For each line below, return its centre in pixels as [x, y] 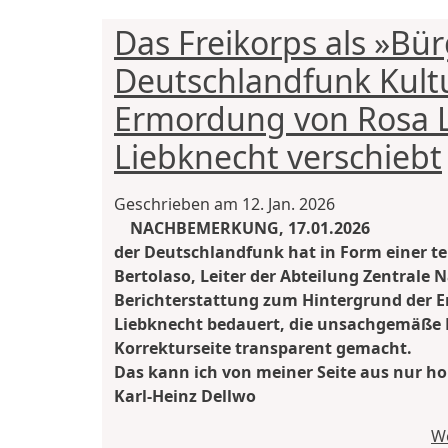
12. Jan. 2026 [288, 203]
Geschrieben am [178, 203]
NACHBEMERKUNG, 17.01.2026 [250, 227]
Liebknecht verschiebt [278, 156]
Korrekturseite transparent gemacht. [263, 347]
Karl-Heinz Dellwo [185, 395]
